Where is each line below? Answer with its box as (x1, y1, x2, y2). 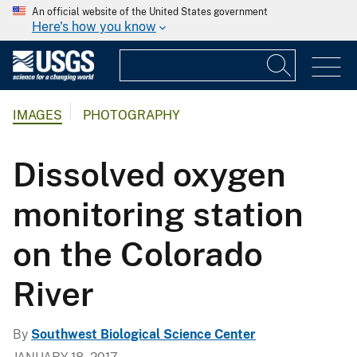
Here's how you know (32, 19, 156, 34)
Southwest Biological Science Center (31, 326, 256, 342)
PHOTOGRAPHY (83, 108, 180, 124)
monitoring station (13, 194, 304, 233)
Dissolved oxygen (13, 154, 286, 194)
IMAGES (13, 108, 62, 124)
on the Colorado (13, 233, 263, 273)
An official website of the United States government (32, 6, 268, 18)
